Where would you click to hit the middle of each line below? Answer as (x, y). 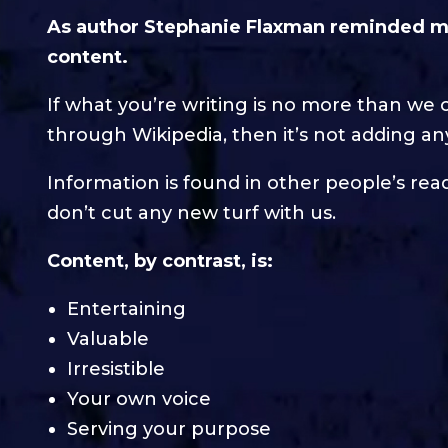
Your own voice (139, 398)
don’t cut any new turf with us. (191, 212)
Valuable (108, 338)
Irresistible (116, 368)
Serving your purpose (169, 428)
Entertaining (126, 308)
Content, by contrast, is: (160, 260)
